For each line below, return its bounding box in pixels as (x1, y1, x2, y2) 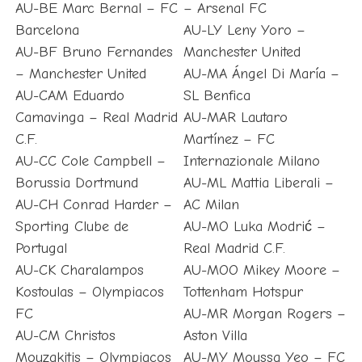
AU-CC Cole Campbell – (15, 153, 166, 170)
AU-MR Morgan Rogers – (183, 305, 347, 323)
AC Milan (183, 196, 240, 214)
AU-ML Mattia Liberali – (183, 175, 335, 192)
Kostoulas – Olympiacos (15, 284, 164, 301)
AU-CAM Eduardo (15, 87, 124, 105)
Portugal (15, 240, 67, 258)
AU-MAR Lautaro (183, 109, 288, 127)
